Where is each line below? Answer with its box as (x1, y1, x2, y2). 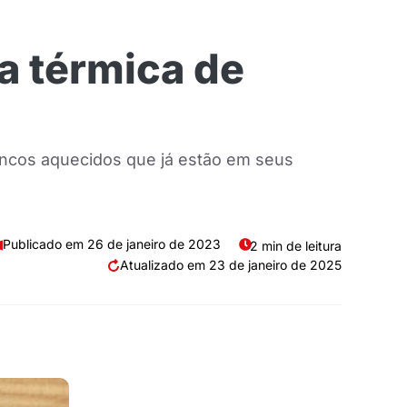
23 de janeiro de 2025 (209, 257, 342, 273)
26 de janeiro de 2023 (87, 236, 221, 252)
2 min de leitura (250, 238, 342, 253)
